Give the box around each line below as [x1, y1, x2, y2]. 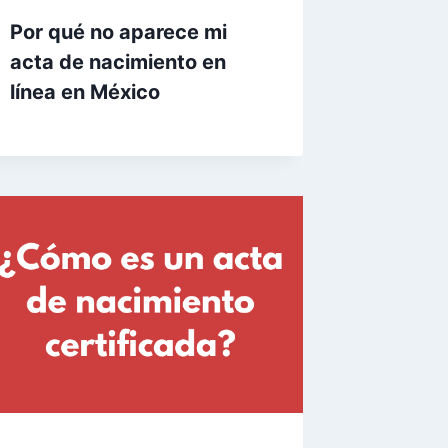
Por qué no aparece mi [10, 20, 228, 45]
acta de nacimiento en [10, 50, 227, 75]
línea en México [10, 80, 161, 105]
